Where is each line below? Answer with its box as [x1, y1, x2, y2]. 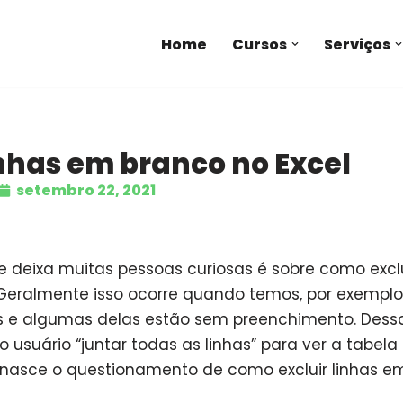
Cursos [232, 33, 287, 55]
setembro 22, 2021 [16, 180, 156, 201]
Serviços [324, 33, 390, 55]
